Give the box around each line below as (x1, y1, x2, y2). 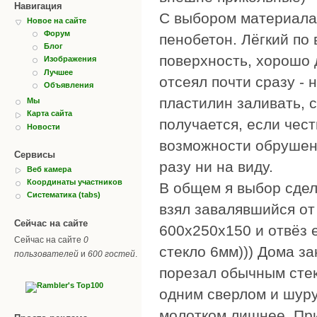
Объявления (44, 80, 93, 89)
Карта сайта (27, 109, 72, 118)
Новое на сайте (27, 16, 86, 25)
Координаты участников (27, 178, 122, 187)
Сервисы (14, 149, 55, 160)
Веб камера (27, 164, 71, 173)
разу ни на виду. (159, 158, 273, 175)
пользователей (14, 248, 79, 259)
